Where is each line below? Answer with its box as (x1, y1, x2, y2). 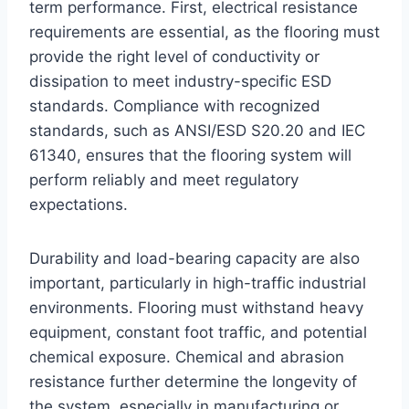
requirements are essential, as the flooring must (29, 22, 380, 41)
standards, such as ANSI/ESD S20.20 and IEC (29, 121, 365, 140)
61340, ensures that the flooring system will (29, 145, 351, 164)
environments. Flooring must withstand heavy (29, 298, 363, 317)
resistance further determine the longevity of (29, 372, 357, 391)
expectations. (29, 194, 128, 214)
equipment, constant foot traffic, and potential (29, 322, 367, 341)
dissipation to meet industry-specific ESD (29, 71, 331, 90)
